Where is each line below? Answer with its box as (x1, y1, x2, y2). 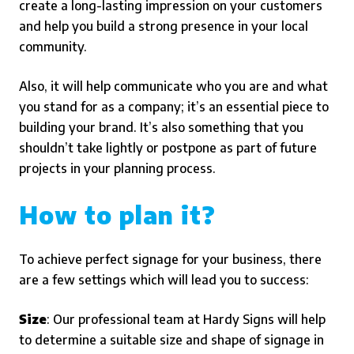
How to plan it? (19, 200, 216, 230)
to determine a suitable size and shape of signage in (19, 332, 324, 348)
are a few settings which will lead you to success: (19, 272, 309, 288)
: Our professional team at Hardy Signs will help (47, 311, 326, 327)
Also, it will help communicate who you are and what (19, 78, 328, 94)
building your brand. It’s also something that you (19, 119, 303, 135)
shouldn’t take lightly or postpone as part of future (19, 140, 317, 156)
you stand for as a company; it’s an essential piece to (19, 99, 329, 115)
